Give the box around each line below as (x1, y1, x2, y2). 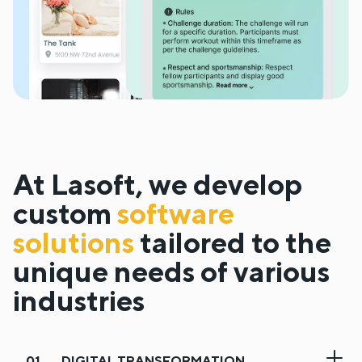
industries (13, 283, 145, 318)
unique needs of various (13, 254, 330, 289)
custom (13, 196, 112, 231)
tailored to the (134, 225, 331, 260)
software (117, 196, 234, 231)
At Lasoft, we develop (13, 166, 302, 202)
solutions (13, 225, 134, 260)
